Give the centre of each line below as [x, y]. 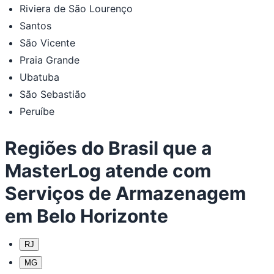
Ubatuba [39, 77]
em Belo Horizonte [87, 216]
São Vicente [47, 43]
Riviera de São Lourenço [76, 8]
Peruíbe [37, 111]
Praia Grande [50, 60]
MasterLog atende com [108, 170]
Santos [35, 25]
